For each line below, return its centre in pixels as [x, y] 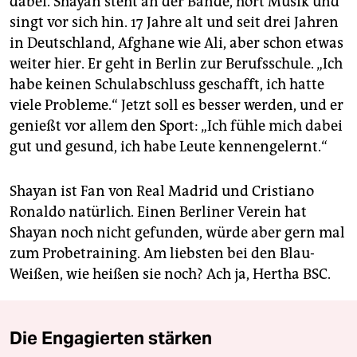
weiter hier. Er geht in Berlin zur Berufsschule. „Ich [176, 63]
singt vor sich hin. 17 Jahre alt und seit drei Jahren [174, 22]
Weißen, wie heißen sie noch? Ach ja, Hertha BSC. [170, 274]
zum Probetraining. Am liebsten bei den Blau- [162, 253]
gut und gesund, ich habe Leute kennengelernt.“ [169, 146]
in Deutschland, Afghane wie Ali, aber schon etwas [177, 43]
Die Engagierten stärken [111, 337]
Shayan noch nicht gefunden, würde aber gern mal [177, 232]
